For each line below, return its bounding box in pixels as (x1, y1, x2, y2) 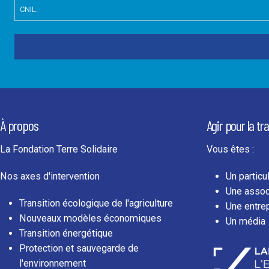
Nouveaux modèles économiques (19, 213, 162, 225)
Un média (225, 216, 265, 228)
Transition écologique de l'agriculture (19, 198, 173, 210)
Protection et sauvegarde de (19, 243, 139, 255)
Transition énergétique (19, 228, 113, 240)
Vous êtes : (206, 144, 254, 156)
